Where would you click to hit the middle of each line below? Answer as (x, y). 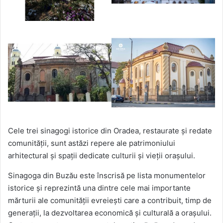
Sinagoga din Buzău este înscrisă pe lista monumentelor (107, 175)
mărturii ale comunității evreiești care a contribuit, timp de (110, 200)
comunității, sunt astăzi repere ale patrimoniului (92, 143)
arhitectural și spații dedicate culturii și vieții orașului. (102, 155)
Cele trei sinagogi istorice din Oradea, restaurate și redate (110, 130)
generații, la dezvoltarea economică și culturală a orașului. (110, 213)
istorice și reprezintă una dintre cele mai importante (99, 188)
